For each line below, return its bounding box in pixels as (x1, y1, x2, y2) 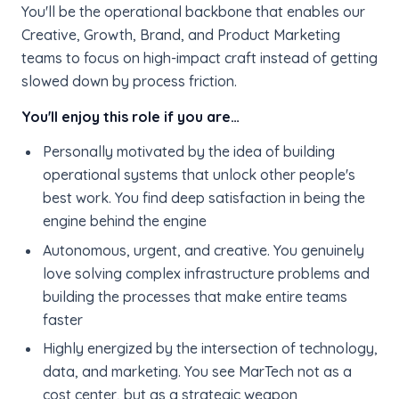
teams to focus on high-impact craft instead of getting (21, 48, 378, 67)
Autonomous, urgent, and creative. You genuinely (42, 240, 364, 259)
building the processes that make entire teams (42, 287, 347, 305)
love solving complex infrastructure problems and (42, 264, 370, 282)
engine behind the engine (42, 212, 207, 231)
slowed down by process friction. (21, 71, 237, 90)
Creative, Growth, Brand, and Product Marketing (21, 25, 340, 44)
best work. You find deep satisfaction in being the (42, 189, 365, 208)
